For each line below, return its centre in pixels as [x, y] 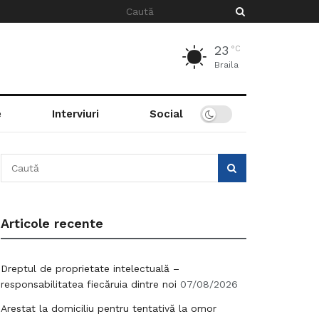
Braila [226, 65]
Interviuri [75, 114]
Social [166, 114]
